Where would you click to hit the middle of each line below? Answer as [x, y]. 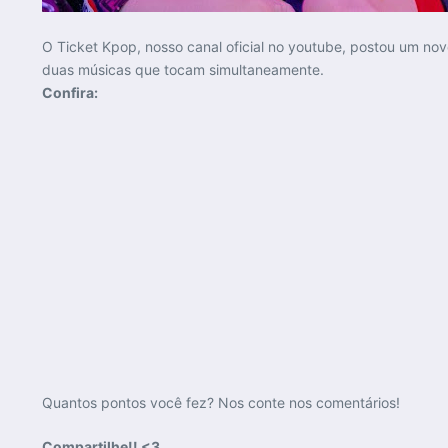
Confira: [70, 92]
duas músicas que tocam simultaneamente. [183, 69]
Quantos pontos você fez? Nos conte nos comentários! [221, 402]
